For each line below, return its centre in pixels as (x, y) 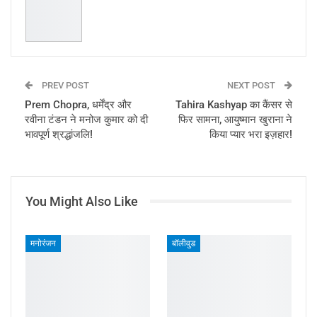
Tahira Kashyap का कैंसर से (234, 104)
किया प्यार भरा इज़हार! (251, 134)
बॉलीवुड (184, 243)
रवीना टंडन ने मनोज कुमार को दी (86, 119)
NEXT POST (252, 85)
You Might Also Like (82, 201)
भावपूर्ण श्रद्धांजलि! (59, 134)
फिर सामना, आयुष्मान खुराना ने (235, 119)
